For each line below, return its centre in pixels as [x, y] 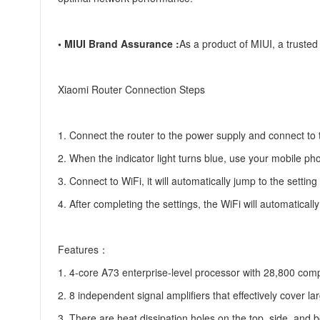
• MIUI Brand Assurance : [119, 44]
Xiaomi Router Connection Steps [131, 89]
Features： [83, 249]
